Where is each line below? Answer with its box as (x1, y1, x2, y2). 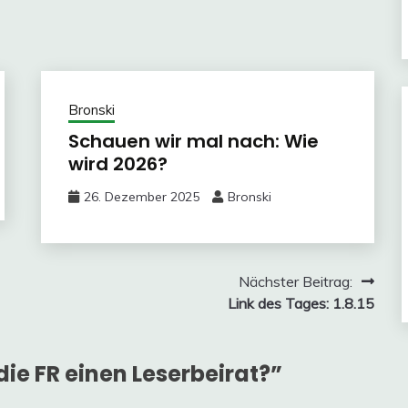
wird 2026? (67, 151, 168, 177)
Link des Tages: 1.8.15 (227, 294, 374, 312)
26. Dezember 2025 (83, 189, 199, 205)
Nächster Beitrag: (238, 272, 352, 291)
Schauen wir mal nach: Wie (67, 128, 319, 154)
